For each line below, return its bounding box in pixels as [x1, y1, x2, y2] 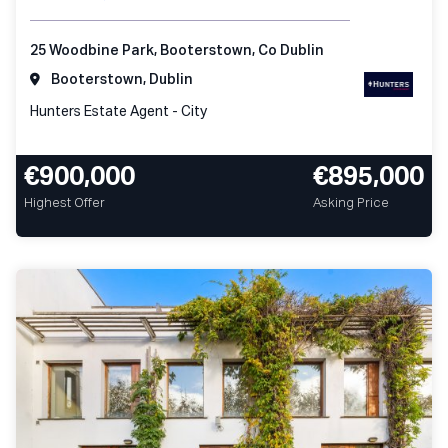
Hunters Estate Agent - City [30, 104, 207, 119]
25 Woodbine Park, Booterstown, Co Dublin [30, 43, 324, 58]
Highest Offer [24, 196, 105, 210]
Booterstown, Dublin [48, 72, 193, 87]
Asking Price [313, 196, 389, 210]
